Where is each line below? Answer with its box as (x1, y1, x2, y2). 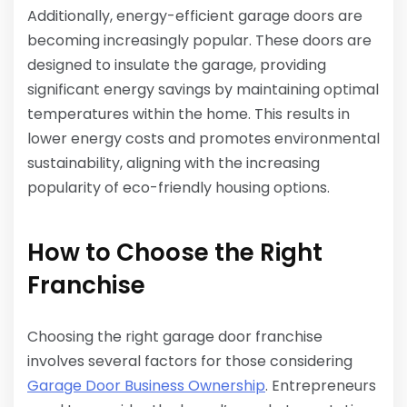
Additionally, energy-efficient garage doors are (27, 5, 362, 27)
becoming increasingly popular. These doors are (27, 30, 372, 52)
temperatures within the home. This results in (27, 104, 350, 125)
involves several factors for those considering (27, 351, 352, 372)
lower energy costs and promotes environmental (27, 128, 380, 150)
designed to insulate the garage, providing (27, 55, 326, 76)
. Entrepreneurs (265, 375, 376, 397)
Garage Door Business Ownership (27, 375, 265, 397)
